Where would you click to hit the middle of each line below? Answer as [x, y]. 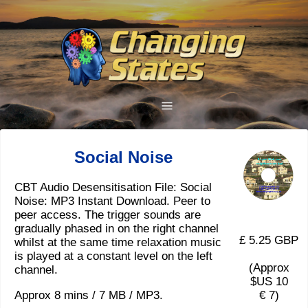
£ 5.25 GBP [269, 241]
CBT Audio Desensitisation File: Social [113, 188]
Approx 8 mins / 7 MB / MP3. [89, 296]
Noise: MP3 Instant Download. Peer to [112, 201]
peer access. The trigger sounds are [108, 215]
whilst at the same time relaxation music [118, 243]
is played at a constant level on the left [113, 256]
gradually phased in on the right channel [117, 229]
